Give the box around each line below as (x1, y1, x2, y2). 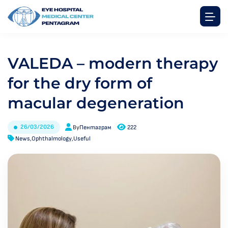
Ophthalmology (32, 135, 72, 142)
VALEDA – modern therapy (8, 54, 218, 73)
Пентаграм (79, 123, 111, 131)
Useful (73, 135, 91, 142)
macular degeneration (8, 94, 184, 112)
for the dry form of (8, 74, 152, 93)
